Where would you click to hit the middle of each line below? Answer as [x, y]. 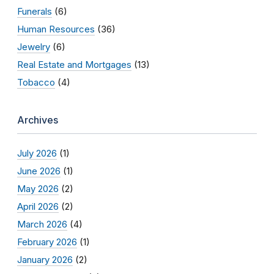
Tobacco [36, 82]
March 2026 [42, 224]
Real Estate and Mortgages [74, 64]
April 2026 [38, 206]
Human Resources [56, 29]
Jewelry [34, 46]
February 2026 [47, 242]
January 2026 [45, 259]
